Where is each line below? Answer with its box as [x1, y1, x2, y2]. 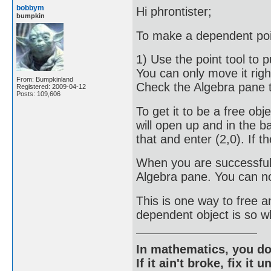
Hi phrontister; [136, 5, 212, 18]
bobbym [16, 3, 44, 12]
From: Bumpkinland [16, 75, 73, 83]
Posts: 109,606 [16, 90, 60, 97]
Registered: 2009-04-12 [16, 82, 86, 90]
